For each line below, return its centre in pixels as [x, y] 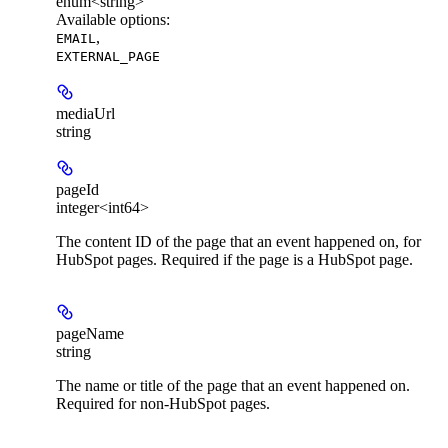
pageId [77, 189]
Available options [111, 19]
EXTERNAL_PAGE [108, 56]
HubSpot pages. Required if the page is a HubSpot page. [234, 259]
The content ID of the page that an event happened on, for [238, 241]
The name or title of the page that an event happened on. [233, 385]
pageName [90, 333]
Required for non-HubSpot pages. [163, 403]
